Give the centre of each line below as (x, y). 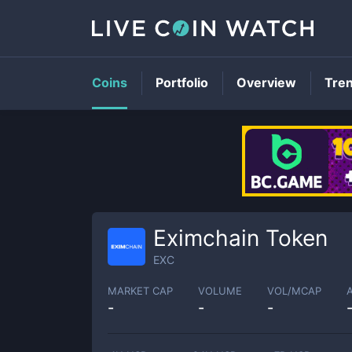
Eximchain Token (240, 238)
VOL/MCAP (294, 290)
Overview (266, 82)
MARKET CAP (140, 290)
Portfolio (182, 82)
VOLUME (220, 290)
